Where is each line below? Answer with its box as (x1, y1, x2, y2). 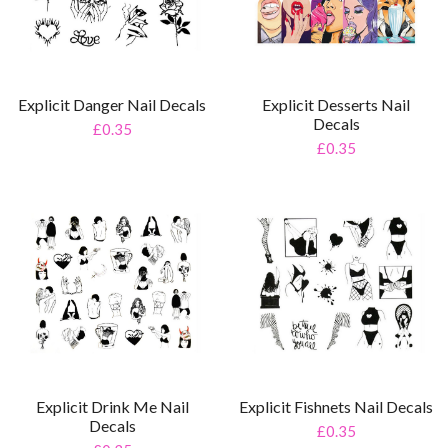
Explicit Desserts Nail (262, 94, 410, 114)
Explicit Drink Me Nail (35, 396, 189, 416)
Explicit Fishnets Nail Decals (239, 396, 433, 416)
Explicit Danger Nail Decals (18, 94, 206, 114)
